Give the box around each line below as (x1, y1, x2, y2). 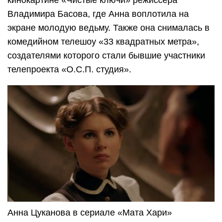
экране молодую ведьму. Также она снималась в (7, 23, 210, 33)
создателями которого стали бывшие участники (7, 51, 205, 61)
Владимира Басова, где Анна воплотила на (7, 9, 189, 19)
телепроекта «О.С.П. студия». (7, 64, 131, 75)
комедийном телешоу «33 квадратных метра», (7, 37, 199, 47)
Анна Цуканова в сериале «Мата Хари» (7, 208, 172, 218)
